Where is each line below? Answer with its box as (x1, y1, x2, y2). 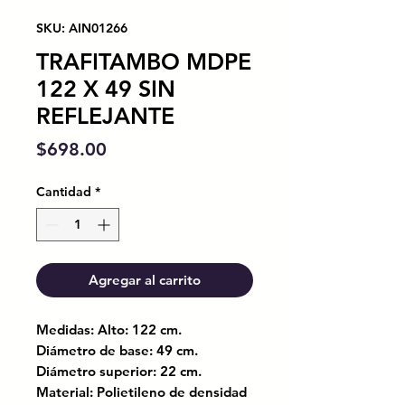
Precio (106, 137, 158, 159)
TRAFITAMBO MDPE (36, 47, 251, 75)
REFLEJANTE (36, 101, 174, 129)
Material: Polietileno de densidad (36, 382, 247, 400)
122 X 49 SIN (36, 74, 175, 102)
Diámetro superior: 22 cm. (36, 362, 212, 380)
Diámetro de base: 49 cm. (36, 341, 198, 359)
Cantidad (36, 183, 91, 200)
